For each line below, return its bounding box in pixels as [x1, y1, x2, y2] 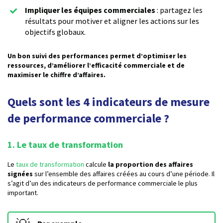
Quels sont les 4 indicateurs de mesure [7, 94, 210, 110]
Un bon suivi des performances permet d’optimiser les [7, 51, 187, 61]
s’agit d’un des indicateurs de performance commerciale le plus [7, 179, 198, 188]
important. [7, 188, 38, 198]
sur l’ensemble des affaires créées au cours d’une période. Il [33, 169, 215, 179]
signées [7, 169, 33, 179]
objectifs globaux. [25, 27, 86, 37]
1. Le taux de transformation [7, 139, 123, 151]
